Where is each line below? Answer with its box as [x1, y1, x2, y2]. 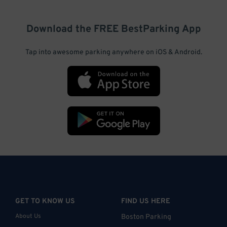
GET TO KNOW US [15, 197, 75, 206]
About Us [15, 212, 41, 220]
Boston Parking [121, 212, 171, 221]
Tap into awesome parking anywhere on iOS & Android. [25, 48, 202, 57]
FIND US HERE [121, 197, 170, 206]
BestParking [121, 23, 180, 36]
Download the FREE [26, 23, 121, 36]
